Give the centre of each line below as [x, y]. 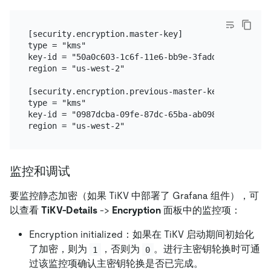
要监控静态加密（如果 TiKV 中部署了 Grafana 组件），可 [134, 196]
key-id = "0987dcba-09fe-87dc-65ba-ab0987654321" [141, 114]
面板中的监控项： [201, 211]
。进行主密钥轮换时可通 [207, 249]
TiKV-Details [69, 211]
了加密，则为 [59, 249]
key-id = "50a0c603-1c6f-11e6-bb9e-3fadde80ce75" [141, 57]
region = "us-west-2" [76, 68]
